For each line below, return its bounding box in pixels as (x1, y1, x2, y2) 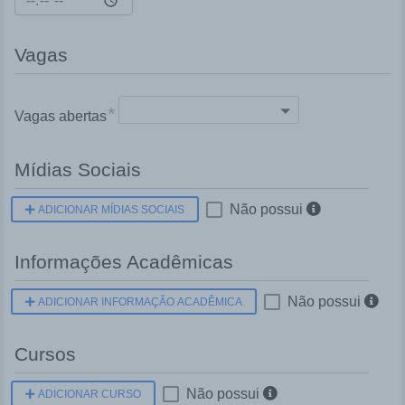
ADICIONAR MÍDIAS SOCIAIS (35, 203, 184, 217)
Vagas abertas (14, 108, 107, 125)
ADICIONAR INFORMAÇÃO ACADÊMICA (35, 296, 242, 309)
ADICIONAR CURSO (35, 388, 141, 401)
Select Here (121, 102, 197, 118)
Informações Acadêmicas (14, 251, 233, 273)
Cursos (14, 344, 76, 365)
